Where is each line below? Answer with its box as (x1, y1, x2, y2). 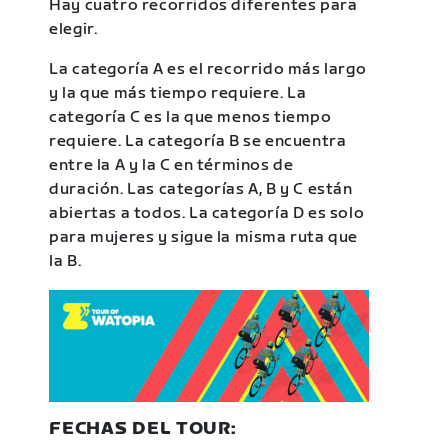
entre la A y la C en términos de (49, 155, 294, 175)
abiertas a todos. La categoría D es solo (49, 203, 365, 223)
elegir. (49, 19, 98, 39)
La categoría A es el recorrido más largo (49, 59, 367, 79)
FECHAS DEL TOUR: (49, 417, 237, 439)
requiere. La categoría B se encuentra (49, 131, 347, 151)
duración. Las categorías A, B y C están (49, 179, 353, 199)
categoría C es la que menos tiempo (49, 107, 332, 127)
